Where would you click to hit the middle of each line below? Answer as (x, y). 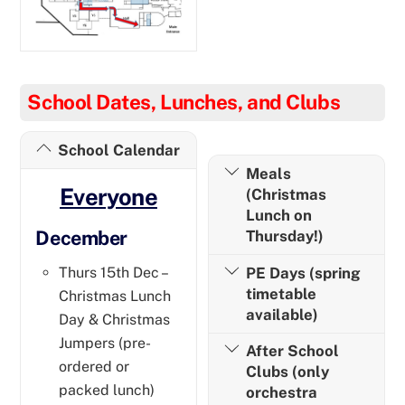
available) (282, 314)
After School (292, 351)
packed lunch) (107, 390)
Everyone (108, 198)
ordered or (94, 366)
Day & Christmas (114, 319)
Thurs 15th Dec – (113, 272)
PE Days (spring (303, 273)
